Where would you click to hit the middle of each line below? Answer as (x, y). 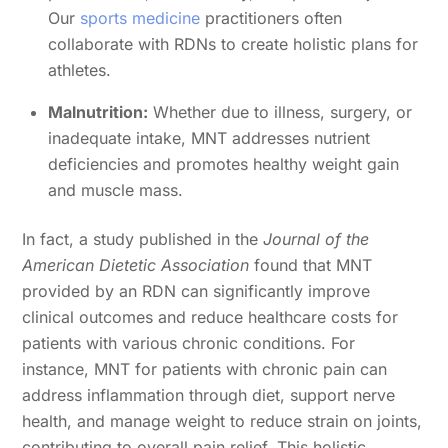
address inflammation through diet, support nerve (209, 394)
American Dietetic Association (136, 264)
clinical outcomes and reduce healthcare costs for (210, 316)
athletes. (79, 70)
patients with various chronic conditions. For (189, 342)
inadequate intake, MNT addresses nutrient (209, 138)
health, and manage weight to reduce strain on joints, (222, 420)
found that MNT (311, 264)
